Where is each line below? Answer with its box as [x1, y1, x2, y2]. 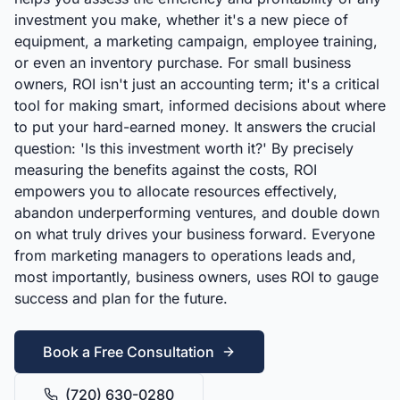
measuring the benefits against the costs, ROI [14, 161, 317, 179]
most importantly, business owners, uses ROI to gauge [14, 268, 379, 286]
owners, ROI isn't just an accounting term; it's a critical [14, 75, 379, 93]
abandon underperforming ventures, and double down [14, 204, 379, 221]
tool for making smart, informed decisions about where [14, 96, 386, 114]
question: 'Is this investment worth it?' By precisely [14, 139, 354, 157]
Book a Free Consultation [43, 343, 214, 361]
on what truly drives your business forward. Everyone [14, 225, 375, 243]
